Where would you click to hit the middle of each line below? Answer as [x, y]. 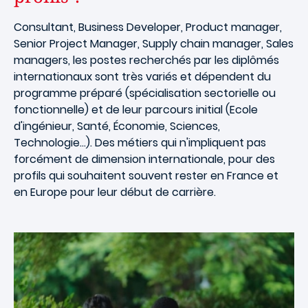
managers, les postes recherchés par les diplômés [146, 60]
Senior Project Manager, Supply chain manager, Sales [154, 44]
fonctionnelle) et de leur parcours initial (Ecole [136, 110]
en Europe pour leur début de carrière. [115, 192]
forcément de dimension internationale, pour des [144, 159]
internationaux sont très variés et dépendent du [142, 77]
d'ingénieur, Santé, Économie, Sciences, [117, 126]
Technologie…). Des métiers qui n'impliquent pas [140, 143]
